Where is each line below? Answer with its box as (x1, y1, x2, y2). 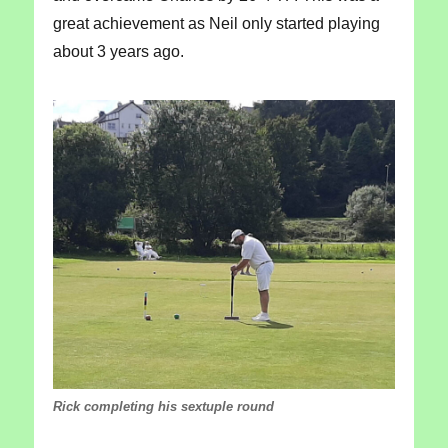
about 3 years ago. (52, 43, 184, 61)
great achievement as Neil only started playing (52, 15, 380, 33)
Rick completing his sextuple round (52, 399, 274, 415)
